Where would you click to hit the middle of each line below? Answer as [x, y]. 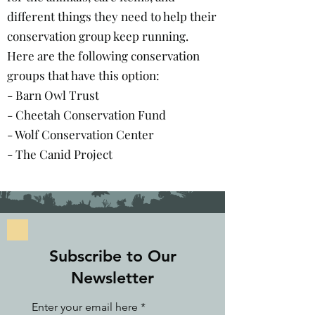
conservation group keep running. [98, 36]
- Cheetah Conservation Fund [86, 115]
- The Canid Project [60, 154]
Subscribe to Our [112, 256]
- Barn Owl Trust [53, 95]
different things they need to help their [112, 16]
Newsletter [112, 278]
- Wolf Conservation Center [81, 134]
